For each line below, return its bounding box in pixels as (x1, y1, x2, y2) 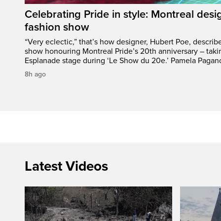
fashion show (25, 20, 89, 34)
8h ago (25, 70, 46, 78)
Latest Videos (25, 157, 108, 175)
